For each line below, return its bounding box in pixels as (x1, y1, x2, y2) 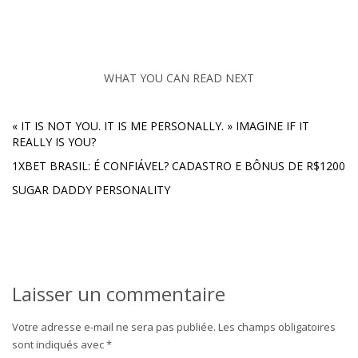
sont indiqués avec (12, 336, 106, 352)
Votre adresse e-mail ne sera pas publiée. (12, 319, 216, 334)
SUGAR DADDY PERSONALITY (12, 181, 170, 197)
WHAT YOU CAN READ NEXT (104, 70, 254, 86)
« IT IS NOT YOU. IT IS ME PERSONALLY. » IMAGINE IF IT (12, 117, 309, 133)
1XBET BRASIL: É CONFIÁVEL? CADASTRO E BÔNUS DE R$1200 (12, 157, 345, 173)
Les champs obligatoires (218, 319, 336, 334)
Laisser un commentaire (12, 280, 225, 307)
